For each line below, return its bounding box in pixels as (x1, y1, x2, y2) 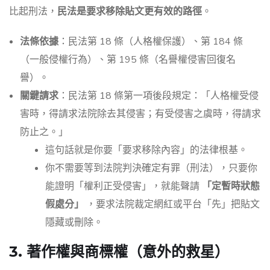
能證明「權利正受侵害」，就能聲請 (45, 180, 202, 193)
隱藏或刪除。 (45, 216, 103, 230)
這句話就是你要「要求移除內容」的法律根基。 (45, 143, 248, 157)
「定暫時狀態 (202, 180, 260, 193)
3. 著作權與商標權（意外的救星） (9, 243, 229, 261)
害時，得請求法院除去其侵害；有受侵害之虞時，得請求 (20, 107, 261, 121)
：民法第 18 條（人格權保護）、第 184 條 (58, 35, 243, 49)
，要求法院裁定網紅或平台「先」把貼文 (84, 198, 260, 212)
